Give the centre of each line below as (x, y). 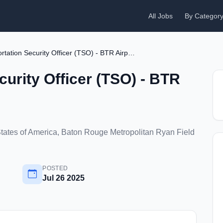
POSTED (55, 168)
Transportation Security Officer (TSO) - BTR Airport (131, 53)
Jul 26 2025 (64, 178)
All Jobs (161, 16)
